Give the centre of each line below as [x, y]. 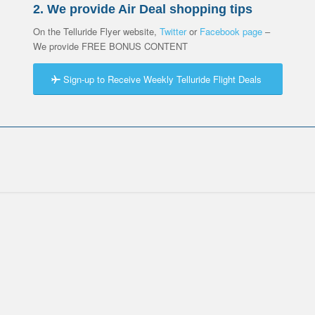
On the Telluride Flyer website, [96, 32]
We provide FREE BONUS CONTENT [110, 46]
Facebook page [231, 32]
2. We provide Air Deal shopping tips [142, 9]
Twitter [173, 32]
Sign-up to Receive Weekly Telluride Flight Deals [162, 79]
